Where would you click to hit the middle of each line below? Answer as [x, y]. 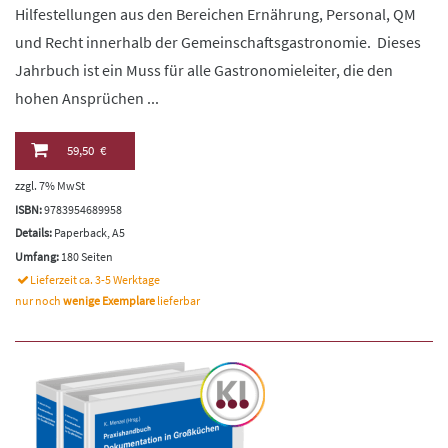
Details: [33, 233]
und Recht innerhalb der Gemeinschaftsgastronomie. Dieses [218, 42]
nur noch [39, 301]
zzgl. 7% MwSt [50, 186]
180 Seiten [86, 256]
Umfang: [37, 256]
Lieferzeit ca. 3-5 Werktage [95, 280]
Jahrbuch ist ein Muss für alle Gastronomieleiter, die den [204, 70]
